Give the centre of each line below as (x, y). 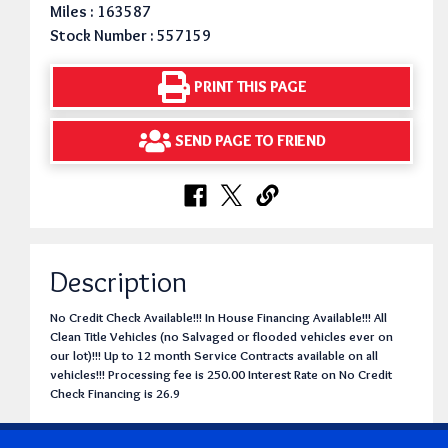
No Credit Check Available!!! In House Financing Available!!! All (218, 317)
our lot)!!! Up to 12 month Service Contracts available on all (214, 355)
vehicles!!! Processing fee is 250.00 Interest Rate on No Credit (221, 374)
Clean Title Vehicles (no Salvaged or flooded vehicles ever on (221, 336)
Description (118, 281)
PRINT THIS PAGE (250, 87)
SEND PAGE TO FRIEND (250, 141)
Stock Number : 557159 (130, 35)
